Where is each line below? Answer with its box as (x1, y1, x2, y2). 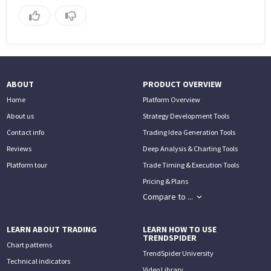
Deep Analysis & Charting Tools (143, 143, 238, 153)
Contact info (6, 127, 44, 137)
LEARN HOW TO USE (143, 223, 217, 235)
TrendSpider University (143, 248, 214, 258)
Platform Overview (143, 94, 201, 104)
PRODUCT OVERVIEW (143, 78, 222, 90)
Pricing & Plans (143, 176, 189, 186)
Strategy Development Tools (143, 111, 230, 120)
